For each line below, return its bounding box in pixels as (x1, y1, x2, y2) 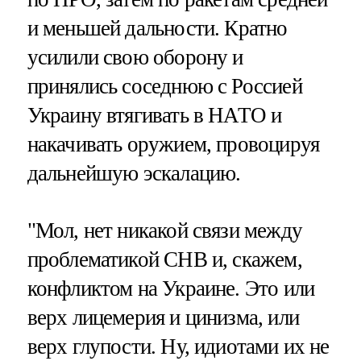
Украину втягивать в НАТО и (27, 103, 282, 128)
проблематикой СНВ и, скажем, (27, 247, 302, 272)
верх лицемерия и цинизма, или (27, 305, 299, 330)
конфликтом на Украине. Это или (27, 276, 315, 301)
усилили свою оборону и (27, 45, 243, 70)
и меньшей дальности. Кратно (27, 16, 288, 41)
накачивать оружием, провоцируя (27, 132, 320, 157)
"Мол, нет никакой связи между (27, 218, 302, 243)
